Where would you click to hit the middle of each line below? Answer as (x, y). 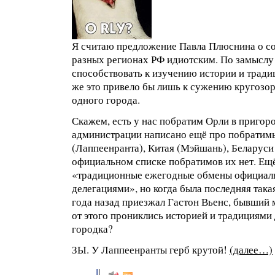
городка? (92, 229)
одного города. (106, 100)
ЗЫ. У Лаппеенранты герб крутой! (151, 250)
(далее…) (251, 250)
